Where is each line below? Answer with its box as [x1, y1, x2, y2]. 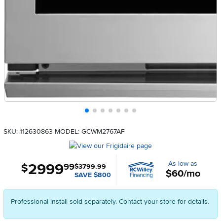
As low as [168, 159, 197, 168]
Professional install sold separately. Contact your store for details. [11, 197, 209, 206]
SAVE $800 [74, 170, 111, 179]
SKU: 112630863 [3, 127, 55, 136]
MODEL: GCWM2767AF [55, 127, 125, 136]
